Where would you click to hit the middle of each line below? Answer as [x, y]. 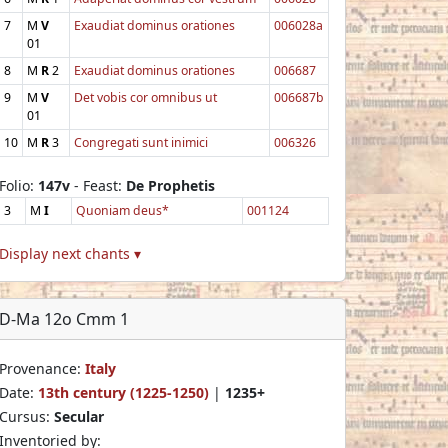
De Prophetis [170, 185]
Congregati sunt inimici [141, 142]
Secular [79, 416]
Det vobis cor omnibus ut [145, 97]
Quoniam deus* [122, 210]
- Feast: [98, 185]
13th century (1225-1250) [123, 392]
